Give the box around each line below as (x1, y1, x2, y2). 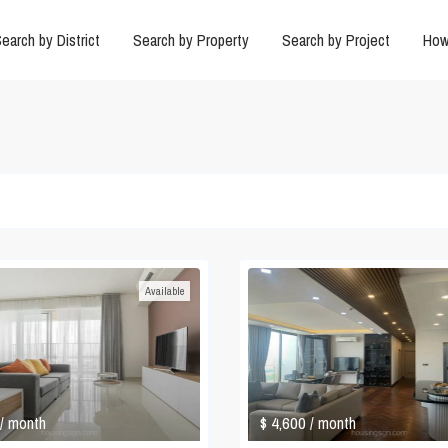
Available (145, 284, 184, 299)
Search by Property (132, 29, 249, 51)
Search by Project (281, 29, 390, 51)
